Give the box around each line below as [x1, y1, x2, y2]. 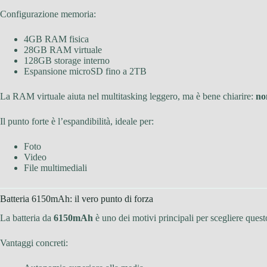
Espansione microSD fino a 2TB [24, 66, 147, 76]
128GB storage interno [24, 55, 110, 66]
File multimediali [24, 162, 87, 173]
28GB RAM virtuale [24, 44, 102, 55]
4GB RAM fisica [24, 33, 89, 44]
